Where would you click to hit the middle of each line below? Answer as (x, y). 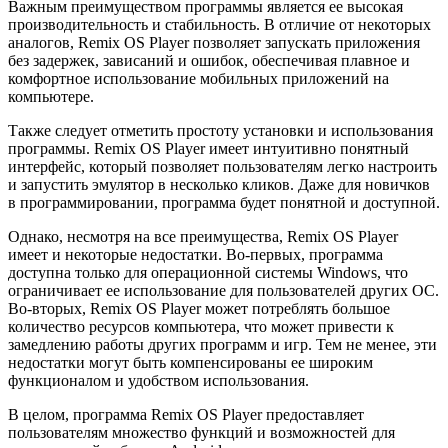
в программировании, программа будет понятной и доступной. (224, 203)
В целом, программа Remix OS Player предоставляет (186, 415)
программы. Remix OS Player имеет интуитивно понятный (208, 149)
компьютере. (51, 97)
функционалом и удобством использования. (158, 381)
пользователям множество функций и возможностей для (201, 433)
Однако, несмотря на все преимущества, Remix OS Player (203, 237)
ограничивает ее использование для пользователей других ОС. (223, 291)
